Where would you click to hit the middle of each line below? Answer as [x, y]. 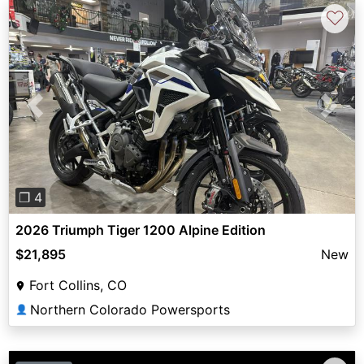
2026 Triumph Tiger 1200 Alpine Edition [141, 230]
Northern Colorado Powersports [130, 310]
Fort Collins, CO [78, 286]
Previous [61, 115]
